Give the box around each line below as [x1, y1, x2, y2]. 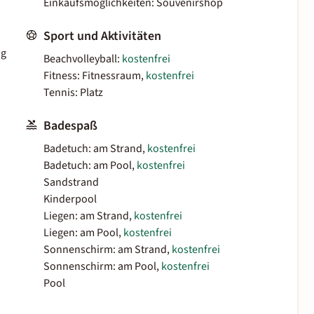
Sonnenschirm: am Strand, [43, 242, 172, 258]
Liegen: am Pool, [43, 225, 123, 241]
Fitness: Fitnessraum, [43, 68, 146, 84]
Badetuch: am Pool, [43, 158, 137, 174]
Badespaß [43, 117, 97, 135]
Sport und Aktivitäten [43, 27, 161, 46]
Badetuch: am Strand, [43, 141, 147, 157]
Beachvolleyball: [43, 51, 122, 67]
